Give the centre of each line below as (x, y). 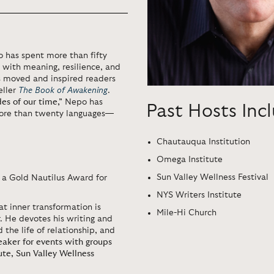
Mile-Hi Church (187, 213)
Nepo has (84, 102)
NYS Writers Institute (199, 195)
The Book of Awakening (63, 91)
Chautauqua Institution (203, 142)
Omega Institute (190, 159)
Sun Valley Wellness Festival (213, 177)
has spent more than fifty (55, 56)
